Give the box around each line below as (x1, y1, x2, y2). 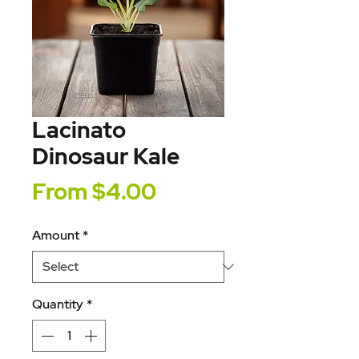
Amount (32, 227, 79, 244)
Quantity (32, 296, 83, 313)
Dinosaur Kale (32, 141, 179, 171)
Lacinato (32, 115, 126, 145)
